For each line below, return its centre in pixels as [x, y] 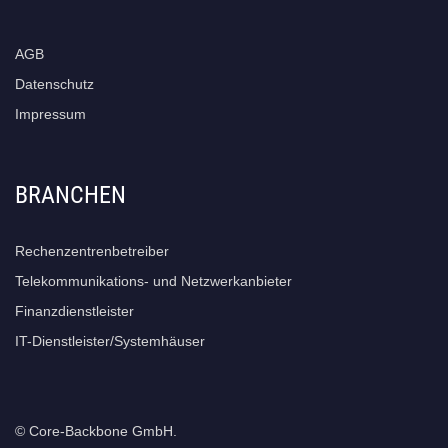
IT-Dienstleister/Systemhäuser [110, 340]
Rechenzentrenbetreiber [92, 250]
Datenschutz [54, 83]
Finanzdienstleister [74, 310]
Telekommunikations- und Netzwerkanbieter [153, 280]
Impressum [50, 113]
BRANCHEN [70, 194]
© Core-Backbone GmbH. [96, 430]
